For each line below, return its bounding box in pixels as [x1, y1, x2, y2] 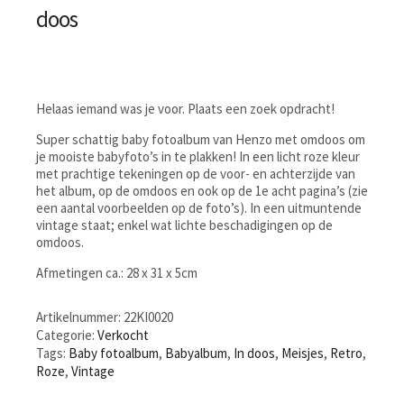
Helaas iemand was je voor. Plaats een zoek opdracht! [36, 99, 335, 117]
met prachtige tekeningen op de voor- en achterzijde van [36, 164, 355, 182]
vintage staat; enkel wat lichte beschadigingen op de [36, 216, 333, 234]
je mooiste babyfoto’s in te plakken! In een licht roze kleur [36, 147, 360, 165]
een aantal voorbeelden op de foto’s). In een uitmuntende [36, 198, 362, 216]
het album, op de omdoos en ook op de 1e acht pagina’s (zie [36, 181, 368, 199]
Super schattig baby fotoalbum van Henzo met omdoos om [36, 130, 365, 148]
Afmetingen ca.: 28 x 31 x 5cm [36, 263, 197, 281]
